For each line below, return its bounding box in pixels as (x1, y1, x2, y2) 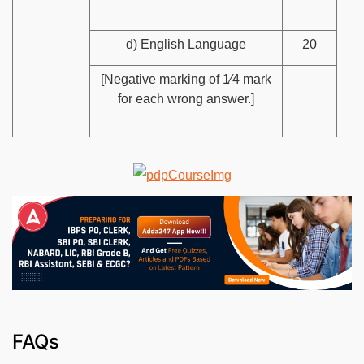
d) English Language (126, 37, 246, 51)
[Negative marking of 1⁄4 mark (101, 71, 271, 86)
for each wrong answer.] (118, 91, 254, 106)
